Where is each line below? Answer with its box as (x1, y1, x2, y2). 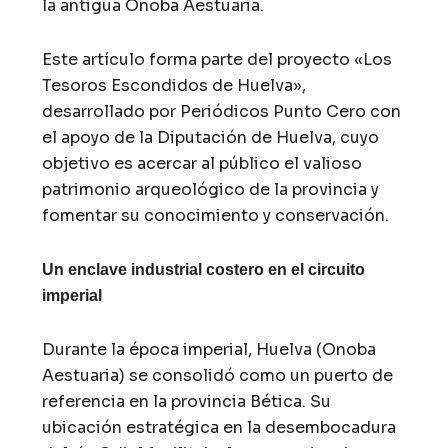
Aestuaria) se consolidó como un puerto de (42, 364, 394, 386)
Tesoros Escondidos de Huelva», (42, 74, 307, 96)
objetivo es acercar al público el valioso (42, 152, 363, 174)
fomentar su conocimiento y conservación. (42, 204, 390, 226)
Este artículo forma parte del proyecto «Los (42, 48, 393, 70)
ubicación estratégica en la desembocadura (42, 416, 397, 438)
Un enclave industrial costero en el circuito (42, 260, 366, 278)
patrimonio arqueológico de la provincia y (42, 178, 380, 200)
